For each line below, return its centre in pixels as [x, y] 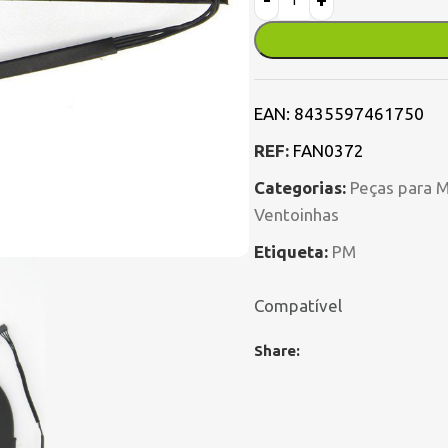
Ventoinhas [296, 214]
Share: [277, 350]
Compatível [298, 305]
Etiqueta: [291, 251]
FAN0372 [328, 150]
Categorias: [300, 187]
